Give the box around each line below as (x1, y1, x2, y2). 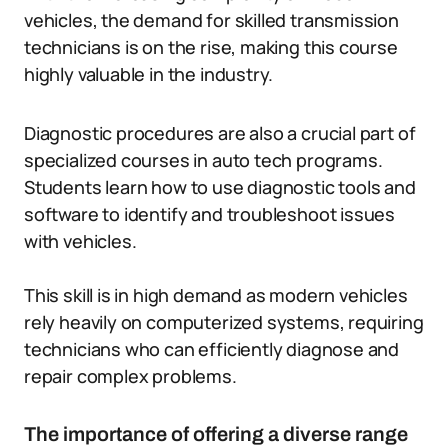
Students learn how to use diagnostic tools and (24, 175, 416, 199)
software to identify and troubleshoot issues (24, 202, 396, 226)
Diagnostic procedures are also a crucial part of (24, 121, 416, 145)
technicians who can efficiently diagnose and (24, 337, 400, 361)
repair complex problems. (24, 364, 237, 388)
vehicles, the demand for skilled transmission (24, 8, 399, 32)
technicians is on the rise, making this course (24, 35, 398, 59)
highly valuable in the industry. (24, 62, 274, 86)
